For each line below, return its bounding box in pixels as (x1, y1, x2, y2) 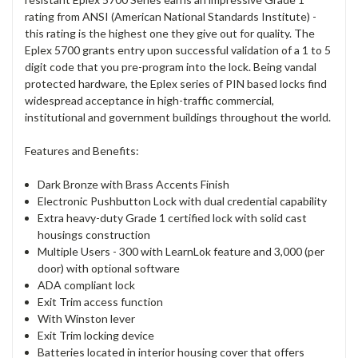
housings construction (38, 228, 151, 242)
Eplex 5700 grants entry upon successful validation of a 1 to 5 (25, 43, 331, 58)
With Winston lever (38, 312, 136, 326)
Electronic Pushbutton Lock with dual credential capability (38, 194, 328, 209)
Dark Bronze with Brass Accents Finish (38, 177, 230, 192)
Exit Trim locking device (38, 328, 155, 343)
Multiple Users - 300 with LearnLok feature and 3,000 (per (38, 245, 325, 259)
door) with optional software (38, 261, 181, 276)
